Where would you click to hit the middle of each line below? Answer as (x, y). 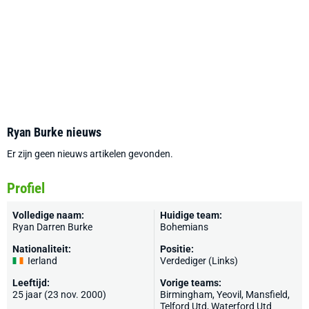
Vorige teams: (191, 283)
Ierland (42, 261)
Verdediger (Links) (199, 261)
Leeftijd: (31, 283)
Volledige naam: (48, 215)
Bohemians (184, 227)
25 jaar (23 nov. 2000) (59, 295)
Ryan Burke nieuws (54, 132)
